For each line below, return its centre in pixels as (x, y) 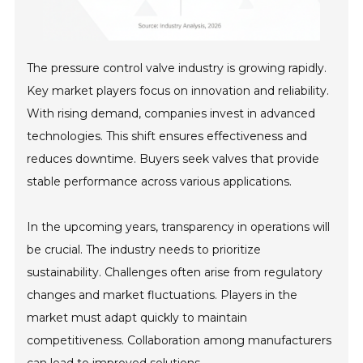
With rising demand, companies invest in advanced (171, 114)
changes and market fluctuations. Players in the (162, 295)
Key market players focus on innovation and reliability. (178, 91)
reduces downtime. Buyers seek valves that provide (173, 159)
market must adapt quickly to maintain (137, 318)
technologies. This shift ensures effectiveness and (167, 137)
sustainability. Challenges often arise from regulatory (175, 273)
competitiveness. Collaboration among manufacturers (179, 341)
